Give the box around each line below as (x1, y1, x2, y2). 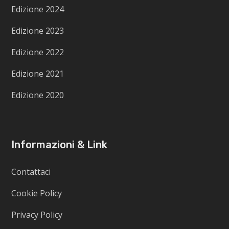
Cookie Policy (11, 188, 62, 199)
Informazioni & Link (11, 139, 108, 151)
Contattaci (11, 166, 51, 178)
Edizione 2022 (11, 47, 64, 58)
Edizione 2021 (11, 68, 64, 80)
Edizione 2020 (11, 89, 64, 101)
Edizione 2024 (11, 4, 64, 15)
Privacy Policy (11, 209, 63, 221)
